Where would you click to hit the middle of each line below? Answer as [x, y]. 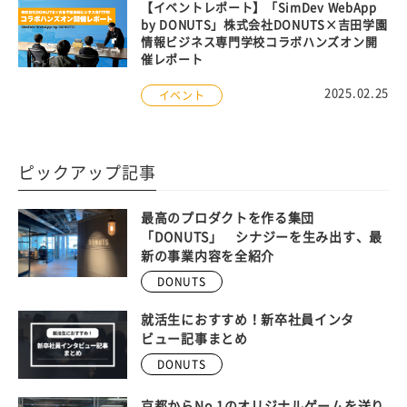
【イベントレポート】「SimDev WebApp [259, 8]
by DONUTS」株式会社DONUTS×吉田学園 [264, 25]
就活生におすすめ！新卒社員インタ [248, 320]
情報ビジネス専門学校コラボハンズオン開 [259, 43]
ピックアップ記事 [87, 173]
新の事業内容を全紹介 [208, 257]
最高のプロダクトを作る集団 [228, 218]
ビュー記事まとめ [194, 339]
